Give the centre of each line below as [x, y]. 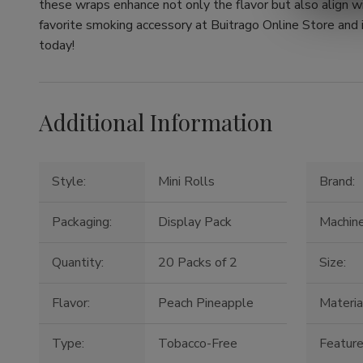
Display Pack [195, 222]
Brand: [337, 182]
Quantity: [78, 263]
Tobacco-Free [198, 344]
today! [57, 46]
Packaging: [82, 222]
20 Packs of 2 [198, 263]
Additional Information [156, 122]
